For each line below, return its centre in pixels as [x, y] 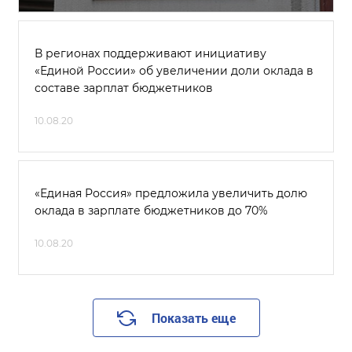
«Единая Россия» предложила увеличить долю [171, 193]
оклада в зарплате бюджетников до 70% [151, 211]
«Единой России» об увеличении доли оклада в [174, 71]
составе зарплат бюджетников [124, 88]
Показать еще [193, 318]
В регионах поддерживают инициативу [150, 53]
